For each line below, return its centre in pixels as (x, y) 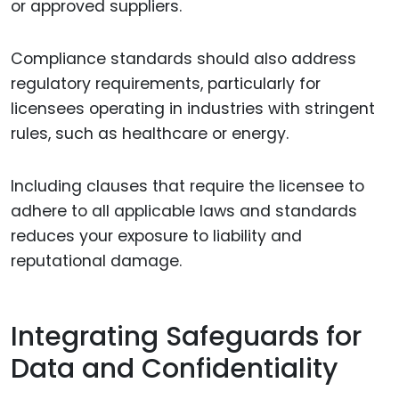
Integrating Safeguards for (186, 336)
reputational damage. (96, 261)
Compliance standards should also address (183, 59)
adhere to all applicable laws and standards (184, 212)
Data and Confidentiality (174, 368)
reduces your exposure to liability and (156, 236)
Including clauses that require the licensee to (187, 187)
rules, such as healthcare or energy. (150, 134)
